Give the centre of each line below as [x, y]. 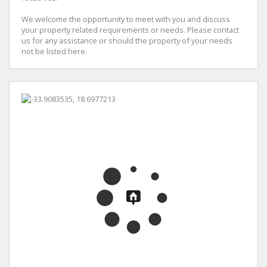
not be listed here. [54, 52]
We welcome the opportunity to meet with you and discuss [126, 19]
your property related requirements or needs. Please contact [130, 30]
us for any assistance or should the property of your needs [127, 41]
